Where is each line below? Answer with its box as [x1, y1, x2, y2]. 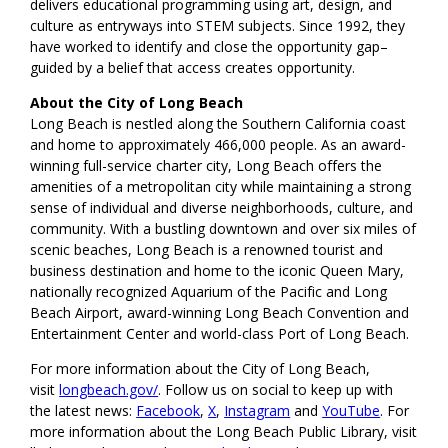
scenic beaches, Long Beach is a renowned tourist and [30, 239, 384, 259]
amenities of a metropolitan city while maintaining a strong [30, 176, 412, 196]
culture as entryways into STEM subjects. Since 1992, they [30, 15, 406, 35]
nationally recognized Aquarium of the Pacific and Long [30, 281, 388, 301]
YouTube [322, 400, 381, 420]
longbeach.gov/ [59, 379, 159, 399]
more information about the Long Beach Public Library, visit [30, 421, 418, 441]
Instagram [224, 400, 291, 420]
